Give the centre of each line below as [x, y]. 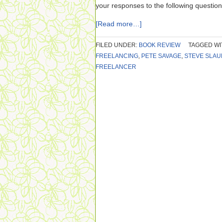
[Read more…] [119, 24]
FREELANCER [116, 67]
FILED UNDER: [117, 45]
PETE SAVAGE [161, 56]
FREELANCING [117, 56]
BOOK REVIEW [160, 45]
